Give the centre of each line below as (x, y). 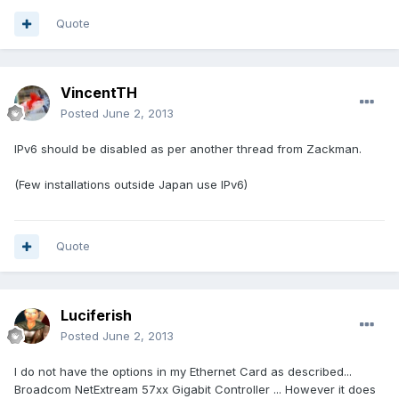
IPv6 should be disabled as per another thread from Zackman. (188, 149)
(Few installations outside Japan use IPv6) (131, 185)
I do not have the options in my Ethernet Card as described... (183, 372)
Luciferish (96, 316)
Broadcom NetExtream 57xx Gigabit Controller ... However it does (195, 390)
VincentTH (99, 93)
